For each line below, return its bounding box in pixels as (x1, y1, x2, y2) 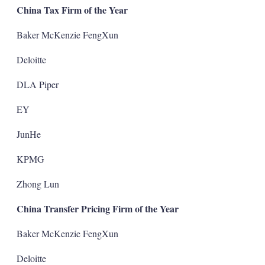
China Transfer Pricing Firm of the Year (16, 201, 179, 215)
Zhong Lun (16, 177, 59, 190)
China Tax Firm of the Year (16, 2, 128, 17)
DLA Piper (16, 77, 59, 91)
